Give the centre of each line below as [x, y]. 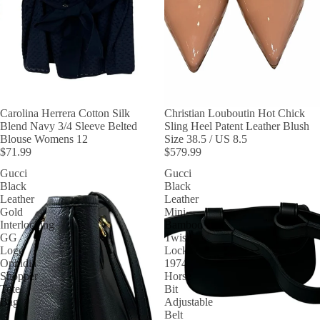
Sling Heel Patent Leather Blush [237, 126]
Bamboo [184, 225]
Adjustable [189, 302]
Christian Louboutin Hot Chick [235, 113]
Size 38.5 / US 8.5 [206, 139]
